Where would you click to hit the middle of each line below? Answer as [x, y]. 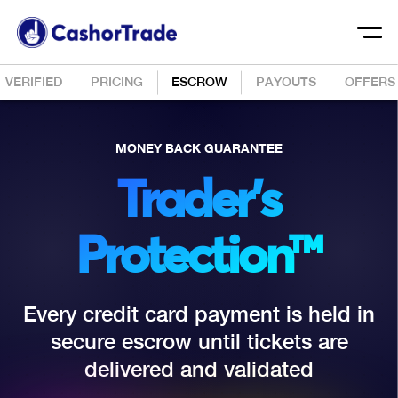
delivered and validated [199, 369]
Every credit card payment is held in [199, 314]
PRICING [117, 81]
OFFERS [370, 81]
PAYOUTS [286, 81]
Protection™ [198, 258]
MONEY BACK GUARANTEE [199, 148]
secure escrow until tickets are [199, 341]
